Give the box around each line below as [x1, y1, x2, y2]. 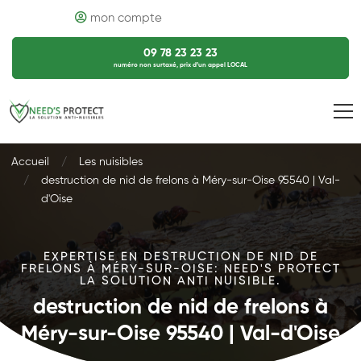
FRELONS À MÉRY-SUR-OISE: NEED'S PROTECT [20, 263, 341, 275]
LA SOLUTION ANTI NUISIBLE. [80, 275, 281, 287]
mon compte [89, 12, 162, 24]
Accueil [11, 156, 49, 168]
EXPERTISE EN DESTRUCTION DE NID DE [43, 251, 318, 263]
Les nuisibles [79, 156, 143, 168]
